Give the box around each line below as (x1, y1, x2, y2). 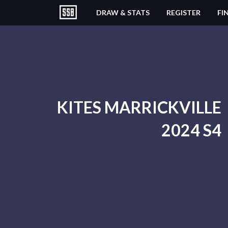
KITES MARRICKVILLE (56, 97, 221, 117)
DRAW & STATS (96, 8, 150, 17)
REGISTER (166, 8, 201, 17)
